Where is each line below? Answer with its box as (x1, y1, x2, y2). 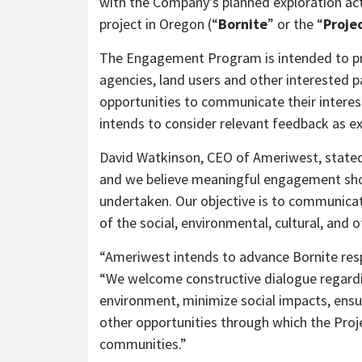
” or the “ (267, 15, 323, 34)
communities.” (99, 335, 187, 354)
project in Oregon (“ (99, 15, 218, 34)
